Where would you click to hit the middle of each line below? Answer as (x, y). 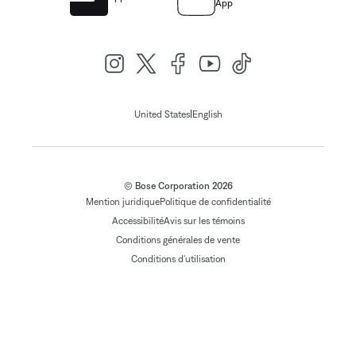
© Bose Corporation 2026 (178, 186)
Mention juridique (122, 202)
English (207, 115)
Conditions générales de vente (178, 240)
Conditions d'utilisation (178, 259)
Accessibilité (137, 221)
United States (162, 115)
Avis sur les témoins (204, 221)
